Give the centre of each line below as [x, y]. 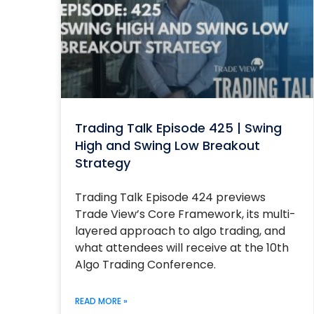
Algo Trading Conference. [145, 265]
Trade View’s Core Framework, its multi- [185, 214]
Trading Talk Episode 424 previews [170, 197]
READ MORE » [101, 301]
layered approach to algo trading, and [180, 231]
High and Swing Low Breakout [167, 145]
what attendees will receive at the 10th [182, 248]
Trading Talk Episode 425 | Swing [178, 128]
